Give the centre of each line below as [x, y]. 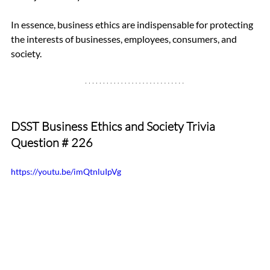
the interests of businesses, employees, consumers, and [125, 39]
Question [36, 142]
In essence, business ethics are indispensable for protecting [133, 24]
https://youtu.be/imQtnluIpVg [66, 171]
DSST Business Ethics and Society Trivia [114, 126]
